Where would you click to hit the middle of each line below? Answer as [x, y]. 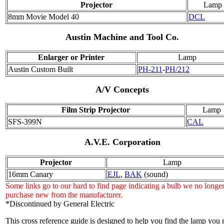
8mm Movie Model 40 [43, 16]
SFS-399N [25, 121]
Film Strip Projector [96, 109]
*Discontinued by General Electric [60, 203]
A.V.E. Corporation [122, 142]
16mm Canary [30, 174]
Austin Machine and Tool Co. [122, 37]
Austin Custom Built [40, 69]
